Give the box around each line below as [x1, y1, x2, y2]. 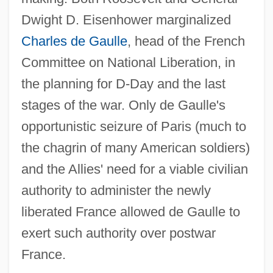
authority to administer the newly [21, 182, 211, 198]
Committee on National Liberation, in [21, 54, 235, 70]
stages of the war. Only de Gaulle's [21, 97, 225, 113]
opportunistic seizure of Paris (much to [21, 118, 246, 134]
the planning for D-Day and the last [21, 76, 225, 91]
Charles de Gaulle [21, 33, 127, 49]
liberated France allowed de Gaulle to [21, 204, 240, 219]
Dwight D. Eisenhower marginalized [21, 12, 231, 27]
